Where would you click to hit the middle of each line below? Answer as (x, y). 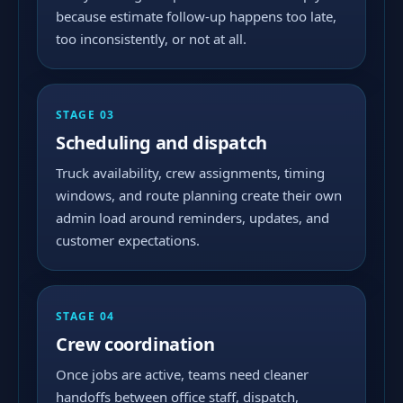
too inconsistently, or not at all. (151, 39)
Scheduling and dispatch (161, 143)
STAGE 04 (85, 316)
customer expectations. (128, 240)
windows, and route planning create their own (199, 195)
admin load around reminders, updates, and (193, 218)
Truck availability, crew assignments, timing (190, 173)
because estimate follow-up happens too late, (196, 16)
